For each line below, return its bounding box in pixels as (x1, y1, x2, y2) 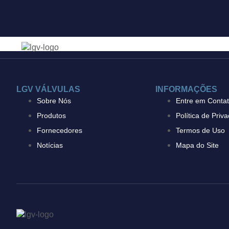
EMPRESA (192, 43, 227, 52)
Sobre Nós (37, 97, 71, 105)
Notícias (37, 141, 63, 149)
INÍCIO (155, 43, 177, 52)
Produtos (37, 111, 66, 120)
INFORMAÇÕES (155, 85, 217, 94)
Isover (52, 15, 125, 42)
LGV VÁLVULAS (16, 85, 80, 94)
